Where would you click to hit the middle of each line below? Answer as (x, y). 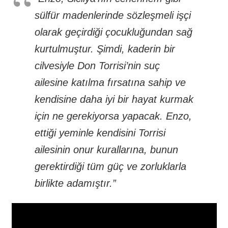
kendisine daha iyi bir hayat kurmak (114, 99)
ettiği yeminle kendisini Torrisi (100, 133)
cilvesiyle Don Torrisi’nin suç (97, 65)
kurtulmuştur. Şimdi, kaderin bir (105, 49)
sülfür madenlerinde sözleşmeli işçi (112, 15)
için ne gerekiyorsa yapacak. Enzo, (113, 116)
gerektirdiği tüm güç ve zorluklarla (110, 166)
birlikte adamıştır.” (75, 183)
